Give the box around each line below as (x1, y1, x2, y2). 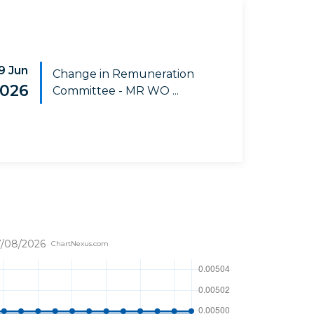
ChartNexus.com (51, 239, 109, 248)
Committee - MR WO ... (52, 83, 179, 97)
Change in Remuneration (52, 67, 194, 81)
